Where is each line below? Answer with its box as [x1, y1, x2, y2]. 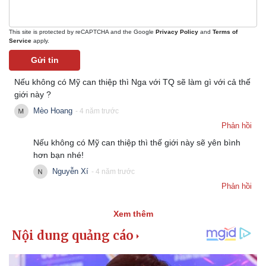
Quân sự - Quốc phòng [140, 248, 234, 258]
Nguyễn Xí [52, 167, 88, 176]
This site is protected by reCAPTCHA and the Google [9, 28, 156, 35]
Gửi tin [30, 55, 59, 65]
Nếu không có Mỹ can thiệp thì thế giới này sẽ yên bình [33, 137, 240, 147]
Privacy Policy [156, 28, 198, 35]
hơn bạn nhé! [33, 150, 84, 160]
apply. [31, 37, 49, 44]
